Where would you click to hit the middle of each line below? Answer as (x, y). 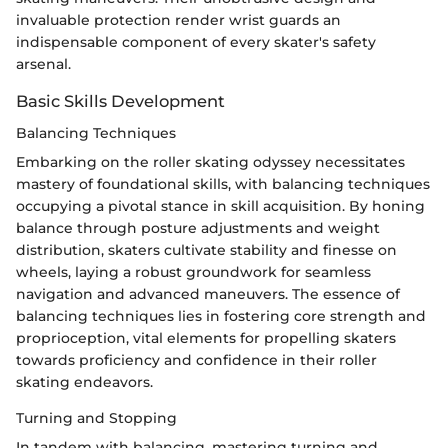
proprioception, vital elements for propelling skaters (206, 337)
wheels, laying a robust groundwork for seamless (193, 271)
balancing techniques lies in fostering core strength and (221, 315)
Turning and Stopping (96, 417)
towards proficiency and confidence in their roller (196, 359)
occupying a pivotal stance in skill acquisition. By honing (220, 205)
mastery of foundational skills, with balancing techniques (223, 183)
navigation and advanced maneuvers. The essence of (208, 293)
